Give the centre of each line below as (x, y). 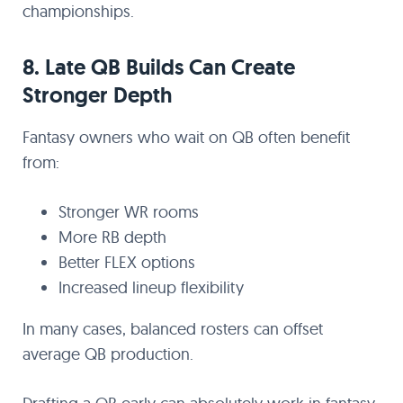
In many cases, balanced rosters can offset (173, 329)
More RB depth (112, 237)
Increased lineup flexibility (151, 287)
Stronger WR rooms (129, 212)
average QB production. (108, 354)
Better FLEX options (127, 262)
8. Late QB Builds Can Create (159, 67)
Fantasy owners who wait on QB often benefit (186, 137)
